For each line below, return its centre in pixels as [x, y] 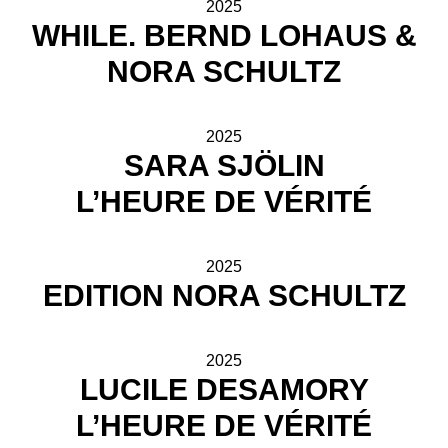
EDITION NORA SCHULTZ [224, 295]
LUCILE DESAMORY [224, 389]
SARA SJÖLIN [224, 165]
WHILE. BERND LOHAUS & [224, 35]
